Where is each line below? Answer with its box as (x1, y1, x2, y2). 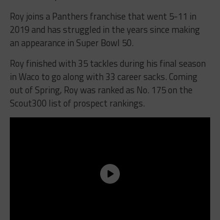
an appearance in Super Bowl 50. (9, 36, 134, 50)
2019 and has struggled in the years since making (9, 23, 200, 37)
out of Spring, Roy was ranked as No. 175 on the (9, 83, 192, 97)
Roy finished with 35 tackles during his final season (9, 56, 206, 71)
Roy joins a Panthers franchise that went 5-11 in (9, 9, 196, 24)
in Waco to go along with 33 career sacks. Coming (9, 70, 197, 84)
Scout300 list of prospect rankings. (9, 96, 145, 110)
